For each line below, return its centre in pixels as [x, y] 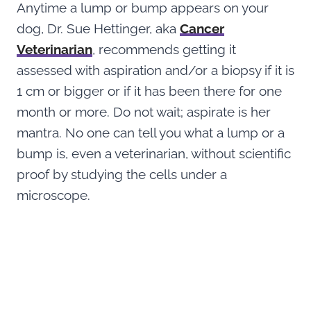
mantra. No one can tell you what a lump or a [151, 132]
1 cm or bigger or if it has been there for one [149, 91]
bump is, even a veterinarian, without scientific [154, 153]
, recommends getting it [164, 49]
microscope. [55, 195]
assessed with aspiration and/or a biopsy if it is [155, 70]
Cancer [202, 28]
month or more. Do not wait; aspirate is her [144, 111]
